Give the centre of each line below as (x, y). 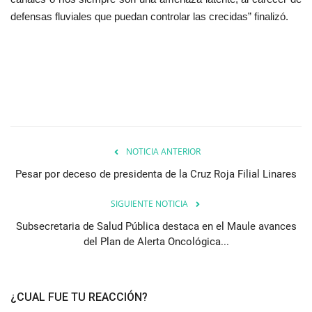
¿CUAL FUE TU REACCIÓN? (79, 297)
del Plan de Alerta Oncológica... (156, 241)
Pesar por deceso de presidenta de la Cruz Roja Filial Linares (156, 174)
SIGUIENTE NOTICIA (149, 203)
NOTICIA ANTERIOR (163, 151)
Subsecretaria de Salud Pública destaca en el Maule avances (156, 226)
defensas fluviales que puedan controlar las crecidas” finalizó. (149, 16)
